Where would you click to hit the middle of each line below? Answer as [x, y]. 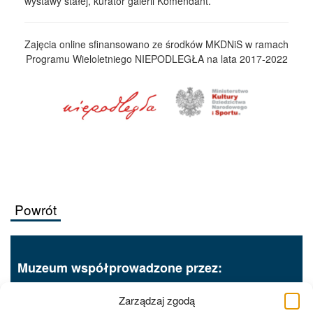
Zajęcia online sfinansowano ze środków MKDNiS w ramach [156, 44]
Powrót [36, 210]
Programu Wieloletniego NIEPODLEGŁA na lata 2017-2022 [156, 59]
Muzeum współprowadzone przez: [120, 268]
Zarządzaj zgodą [156, 300]
